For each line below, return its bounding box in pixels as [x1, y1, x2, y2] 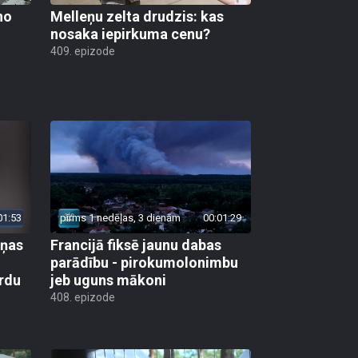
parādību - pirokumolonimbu [50, 254, 238, 272]
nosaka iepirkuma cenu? [50, 25, 210, 42]
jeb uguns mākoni [50, 272, 166, 289]
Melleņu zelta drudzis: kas [50, 7, 224, 25]
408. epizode [50, 291, 115, 304]
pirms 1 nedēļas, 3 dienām [60, 212, 181, 225]
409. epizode [50, 44, 115, 58]
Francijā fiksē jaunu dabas [50, 237, 221, 254]
